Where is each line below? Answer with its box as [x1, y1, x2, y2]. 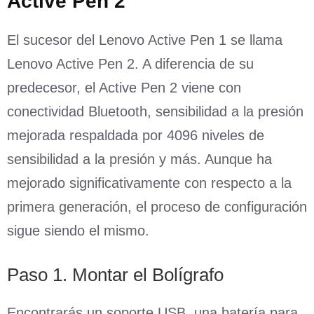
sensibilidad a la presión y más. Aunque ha [7, 151, 272, 167]
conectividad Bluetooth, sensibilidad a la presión [7, 103, 303, 119]
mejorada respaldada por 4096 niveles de [7, 127, 264, 143]
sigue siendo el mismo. [7, 222, 149, 238]
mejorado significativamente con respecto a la [7, 175, 292, 191]
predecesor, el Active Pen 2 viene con [7, 79, 241, 95]
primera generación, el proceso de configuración [7, 198, 307, 214]
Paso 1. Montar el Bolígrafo [7, 264, 224, 285]
